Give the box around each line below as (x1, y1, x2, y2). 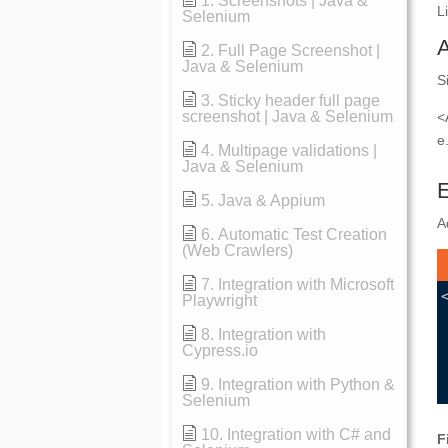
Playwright (182, 292, 258, 309)
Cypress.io (182, 342, 259, 359)
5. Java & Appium (201, 192, 326, 209)
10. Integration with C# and (201, 426, 392, 443)
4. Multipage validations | (201, 142, 378, 159)
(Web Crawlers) (182, 242, 294, 259)
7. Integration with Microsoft (201, 276, 395, 293)
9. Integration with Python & (201, 376, 396, 393)
